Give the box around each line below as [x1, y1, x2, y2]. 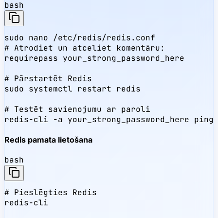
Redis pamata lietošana [4, 135, 92, 145]
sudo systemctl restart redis [4, 83, 141, 94]
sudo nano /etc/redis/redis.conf [4, 32, 155, 43]
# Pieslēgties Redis [4, 187, 97, 198]
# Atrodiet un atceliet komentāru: [4, 42, 165, 53]
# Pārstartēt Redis [4, 73, 92, 84]
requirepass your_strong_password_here [4, 53, 184, 63]
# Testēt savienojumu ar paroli [4, 104, 150, 114]
